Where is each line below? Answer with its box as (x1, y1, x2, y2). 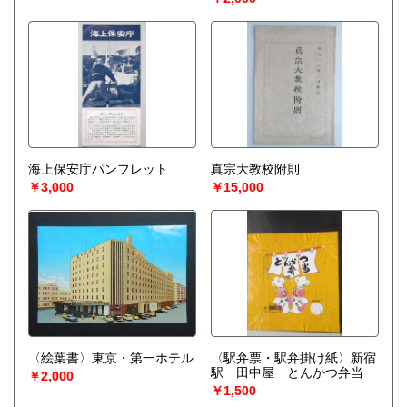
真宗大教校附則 (210, 162, 300, 177)
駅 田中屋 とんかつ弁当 (210, 365, 363, 381)
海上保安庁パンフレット (28, 162, 168, 177)
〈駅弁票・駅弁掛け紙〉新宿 (210, 351, 376, 366)
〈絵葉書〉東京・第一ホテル (28, 351, 194, 366)
